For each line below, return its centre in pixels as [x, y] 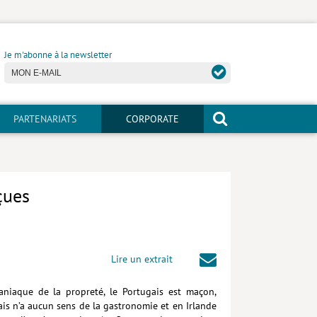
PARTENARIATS [45, 119]
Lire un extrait [142, 258]
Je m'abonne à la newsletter [58, 55]
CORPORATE [152, 119]
